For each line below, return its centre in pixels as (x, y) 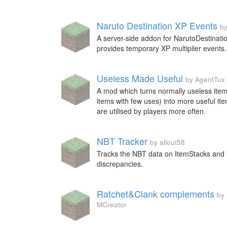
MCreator (112, 204)
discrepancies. (120, 164)
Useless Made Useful (140, 78)
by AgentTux (205, 79)
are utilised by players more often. (151, 111)
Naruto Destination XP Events (157, 25)
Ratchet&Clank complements (156, 194)
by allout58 (167, 142)
